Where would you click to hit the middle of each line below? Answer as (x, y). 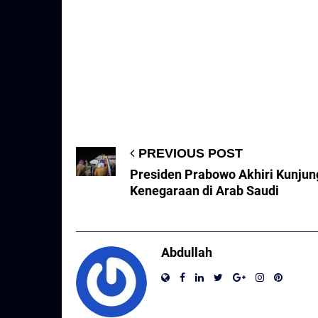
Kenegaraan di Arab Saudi (204, 191)
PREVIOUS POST (191, 154)
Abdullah (187, 253)
